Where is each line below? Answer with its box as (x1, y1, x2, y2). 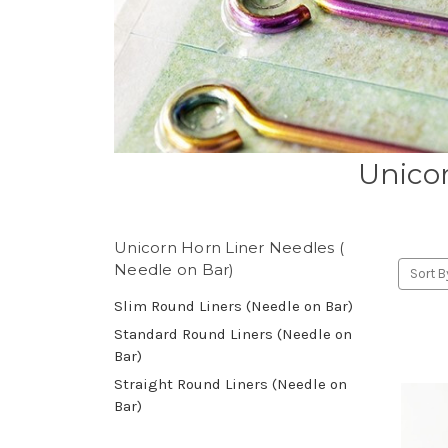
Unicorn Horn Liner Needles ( (114, 237, 344, 257)
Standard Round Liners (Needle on (114, 324, 352, 343)
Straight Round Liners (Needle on (114, 374, 347, 393)
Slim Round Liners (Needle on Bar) (114, 296, 353, 315)
